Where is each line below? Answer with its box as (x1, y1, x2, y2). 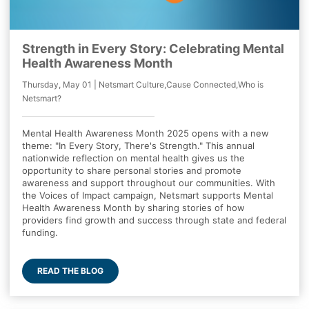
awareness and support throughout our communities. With (21, 177, 275, 188)
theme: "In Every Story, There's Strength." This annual (21, 139, 255, 151)
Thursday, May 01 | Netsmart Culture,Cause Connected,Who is (21, 79, 263, 90)
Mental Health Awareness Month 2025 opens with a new (21, 127, 269, 139)
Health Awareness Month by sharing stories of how (21, 201, 245, 213)
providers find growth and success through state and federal (21, 214, 286, 226)
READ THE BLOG (37, 266, 103, 277)
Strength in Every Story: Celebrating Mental (21, 41, 284, 57)
